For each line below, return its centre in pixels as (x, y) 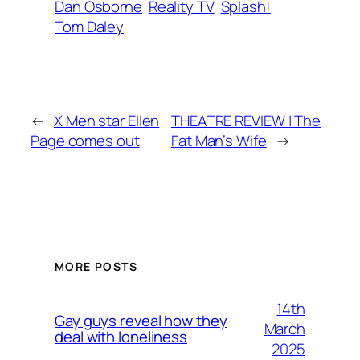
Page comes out (85, 141)
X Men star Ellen (106, 121)
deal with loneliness (121, 337)
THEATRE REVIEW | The (246, 121)
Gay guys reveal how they (141, 321)
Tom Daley (90, 26)
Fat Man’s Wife (219, 141)
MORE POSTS (96, 267)
